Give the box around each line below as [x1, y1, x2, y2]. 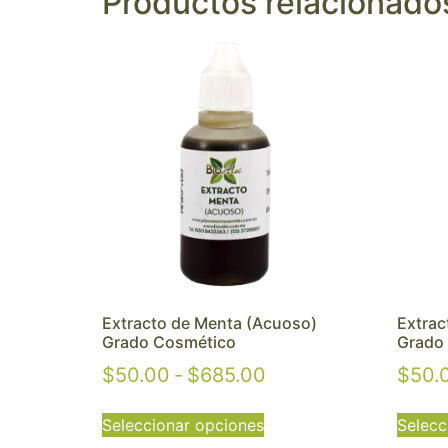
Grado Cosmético [102, 331, 236, 352]
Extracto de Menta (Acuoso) [102, 312, 317, 333]
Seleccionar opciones [102, 414, 264, 435]
